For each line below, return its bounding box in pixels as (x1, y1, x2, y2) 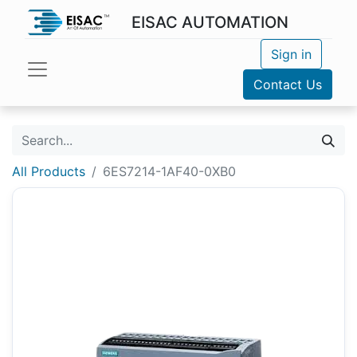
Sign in (270, 46, 312, 62)
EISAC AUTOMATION (131, 13, 288, 32)
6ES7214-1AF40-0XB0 (103, 163, 236, 179)
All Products (12, 163, 85, 179)
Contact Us (253, 76, 322, 92)
